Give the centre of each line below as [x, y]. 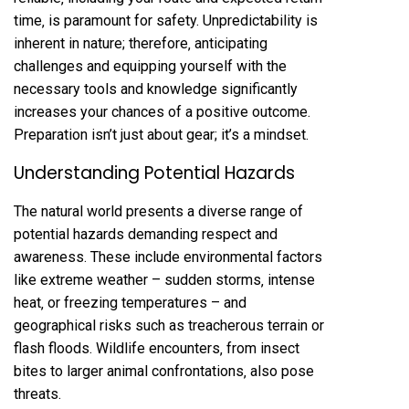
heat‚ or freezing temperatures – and [130, 303]
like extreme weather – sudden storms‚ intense [164, 280]
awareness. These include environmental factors [168, 257]
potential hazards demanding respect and [146, 235]
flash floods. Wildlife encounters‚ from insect [157, 349]
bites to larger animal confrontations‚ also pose [164, 372]
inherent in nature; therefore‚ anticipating [141, 44]
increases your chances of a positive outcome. [162, 112]
